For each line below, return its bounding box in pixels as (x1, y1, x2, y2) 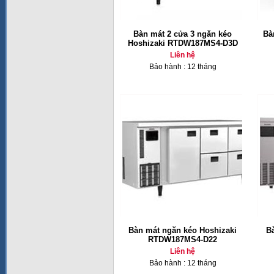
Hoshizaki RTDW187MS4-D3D (127, 39, 238, 48)
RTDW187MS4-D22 (148, 235, 217, 244)
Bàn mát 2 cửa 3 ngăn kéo (133, 29, 232, 39)
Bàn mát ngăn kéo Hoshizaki (128, 226, 237, 235)
